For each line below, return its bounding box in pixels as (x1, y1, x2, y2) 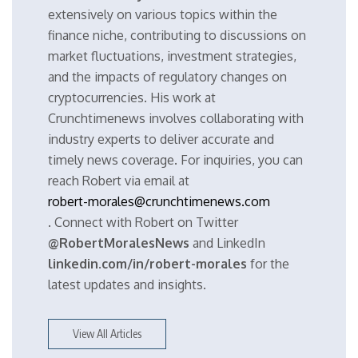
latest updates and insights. (48, 276, 206, 293)
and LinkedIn (189, 235, 265, 252)
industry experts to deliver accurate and (48, 131, 274, 148)
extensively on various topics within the (48, 6, 277, 23)
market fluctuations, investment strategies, (48, 48, 296, 65)
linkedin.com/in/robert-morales (48, 256, 247, 272)
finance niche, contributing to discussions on (48, 27, 306, 44)
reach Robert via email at (48, 173, 189, 189)
